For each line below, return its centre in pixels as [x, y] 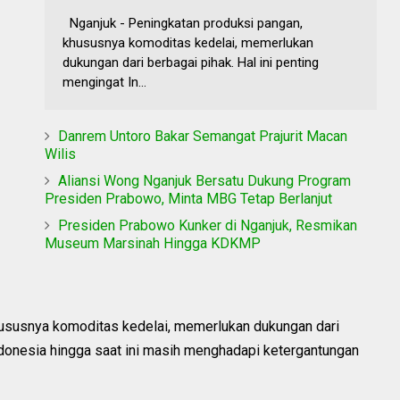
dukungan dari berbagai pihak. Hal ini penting [191, 62]
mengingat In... [104, 82]
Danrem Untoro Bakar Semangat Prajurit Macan [203, 136]
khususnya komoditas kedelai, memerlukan [188, 42]
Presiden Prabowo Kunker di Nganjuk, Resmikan [208, 225]
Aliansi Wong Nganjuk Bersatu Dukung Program [204, 180]
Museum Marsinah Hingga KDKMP [153, 243]
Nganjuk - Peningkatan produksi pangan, [183, 23]
